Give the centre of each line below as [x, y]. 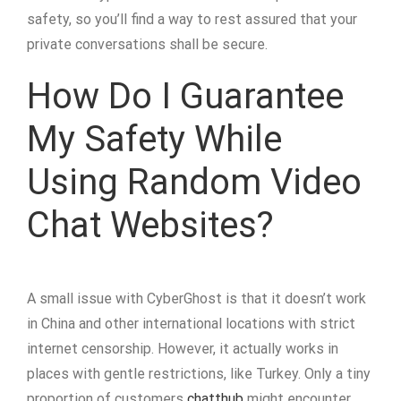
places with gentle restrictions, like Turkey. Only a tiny [199, 374]
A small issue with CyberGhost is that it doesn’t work [196, 299]
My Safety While [154, 139]
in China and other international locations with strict [191, 324]
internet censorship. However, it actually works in [183, 349]
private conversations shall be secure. [147, 44]
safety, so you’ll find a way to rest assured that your [192, 19]
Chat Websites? [150, 225]
